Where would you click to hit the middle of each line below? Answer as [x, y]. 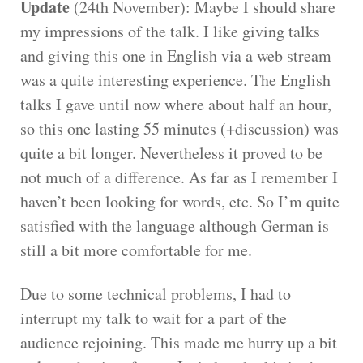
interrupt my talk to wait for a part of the [154, 318]
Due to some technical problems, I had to [156, 293]
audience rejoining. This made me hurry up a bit [179, 342]
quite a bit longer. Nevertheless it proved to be [171, 152]
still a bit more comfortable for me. [136, 250]
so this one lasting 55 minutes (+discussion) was [179, 128]
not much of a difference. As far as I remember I [179, 177]
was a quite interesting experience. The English [175, 79]
